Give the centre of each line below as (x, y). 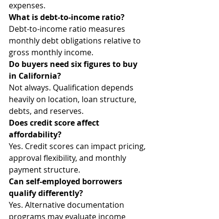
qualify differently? (46, 193)
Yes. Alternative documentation (67, 205)
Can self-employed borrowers (66, 181)
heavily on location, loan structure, (74, 99)
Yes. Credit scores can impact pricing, (78, 146)
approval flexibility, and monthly (68, 158)
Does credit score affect (55, 123)
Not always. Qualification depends (72, 88)
